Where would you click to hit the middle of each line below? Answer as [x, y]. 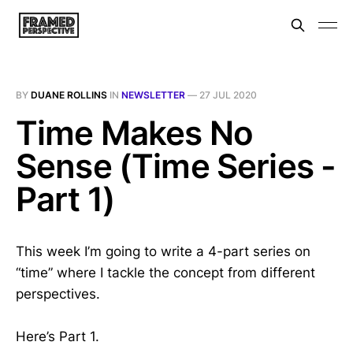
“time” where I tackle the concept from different [165, 273]
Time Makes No [135, 133]
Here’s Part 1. [58, 337]
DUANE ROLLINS [69, 95]
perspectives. [58, 294]
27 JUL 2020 [228, 95]
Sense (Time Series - [176, 166]
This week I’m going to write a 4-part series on [163, 251]
